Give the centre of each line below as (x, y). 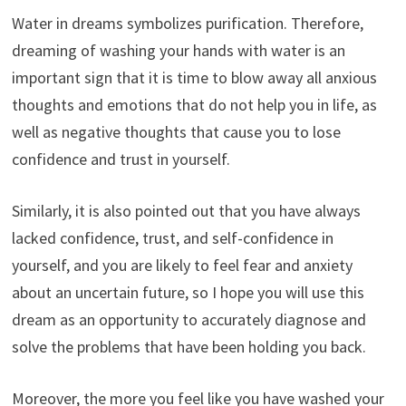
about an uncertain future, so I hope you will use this (188, 293)
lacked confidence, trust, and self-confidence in (172, 238)
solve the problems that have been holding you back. (188, 347)
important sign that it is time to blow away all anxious (194, 78)
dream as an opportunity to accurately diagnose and (188, 320)
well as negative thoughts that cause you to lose (176, 132)
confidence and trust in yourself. (121, 159)
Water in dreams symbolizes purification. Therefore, (187, 24)
